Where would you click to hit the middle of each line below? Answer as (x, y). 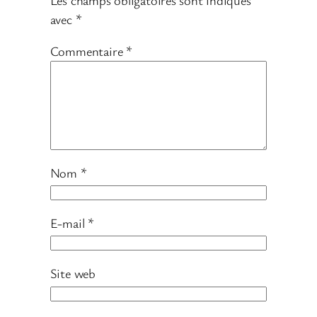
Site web (73, 273)
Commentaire (88, 51)
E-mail (69, 223)
